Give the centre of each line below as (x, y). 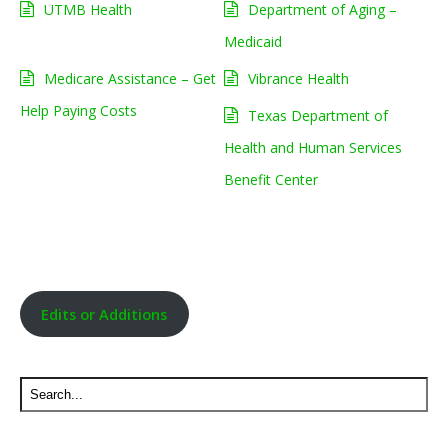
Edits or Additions (104, 313)
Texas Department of (318, 116)
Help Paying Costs (78, 111)
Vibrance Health (298, 79)
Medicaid (253, 42)
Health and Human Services (313, 148)
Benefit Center (271, 180)
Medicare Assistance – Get (130, 79)
